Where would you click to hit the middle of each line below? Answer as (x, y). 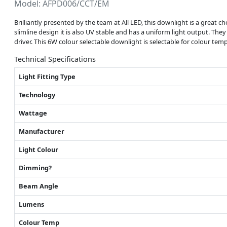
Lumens (31, 204)
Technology (37, 94)
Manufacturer (42, 131)
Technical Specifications (55, 59)
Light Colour (39, 149)
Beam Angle (39, 186)
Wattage (33, 113)
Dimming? (35, 167)
